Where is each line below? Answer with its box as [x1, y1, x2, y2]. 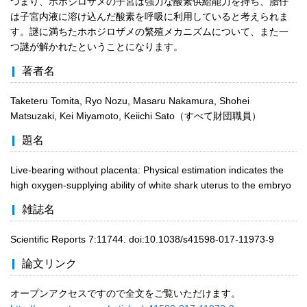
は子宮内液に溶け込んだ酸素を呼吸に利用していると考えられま [10, 10, 288, 22]
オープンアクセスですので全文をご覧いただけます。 [10, 287, 241, 299]
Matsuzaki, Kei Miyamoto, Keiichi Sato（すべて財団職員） [10, 110, 261, 121]
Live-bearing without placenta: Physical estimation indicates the [10, 164, 284, 175]
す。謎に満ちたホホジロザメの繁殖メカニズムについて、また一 [10, 25, 288, 37]
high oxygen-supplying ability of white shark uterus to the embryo [10, 179, 291, 191]
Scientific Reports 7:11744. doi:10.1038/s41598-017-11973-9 [10, 233, 274, 245]
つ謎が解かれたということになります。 [10, 40, 183, 52]
